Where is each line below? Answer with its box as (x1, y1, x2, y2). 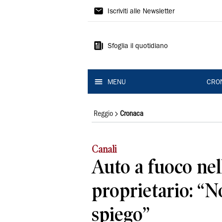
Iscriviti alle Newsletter (108, 8, 174, 15)
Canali (92, 144, 117, 155)
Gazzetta (88, 1, 146, 17)
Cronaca (120, 111, 143, 117)
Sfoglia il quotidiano (108, 43, 168, 50)
